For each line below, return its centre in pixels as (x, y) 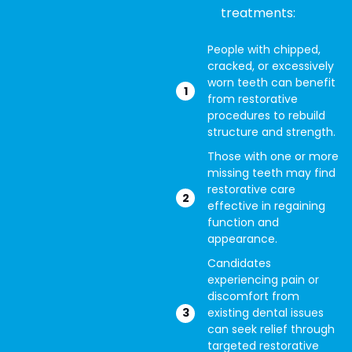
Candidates (239, 263)
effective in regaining (266, 206)
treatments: (258, 13)
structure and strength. (271, 132)
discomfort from (253, 296)
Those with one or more (273, 156)
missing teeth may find (271, 173)
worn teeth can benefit (271, 82)
